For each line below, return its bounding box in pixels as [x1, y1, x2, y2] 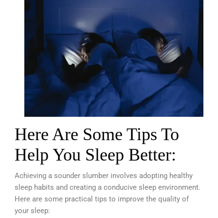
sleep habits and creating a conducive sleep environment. [15, 183, 200, 192]
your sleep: [15, 206, 50, 216]
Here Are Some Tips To [15, 125, 179, 145]
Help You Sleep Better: [15, 145, 176, 165]
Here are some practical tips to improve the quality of [15, 195, 189, 204]
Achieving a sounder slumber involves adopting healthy [15, 171, 193, 181]
